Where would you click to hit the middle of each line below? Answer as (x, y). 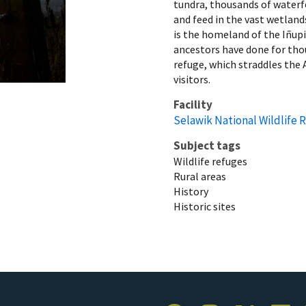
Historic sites (205, 206)
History (191, 191)
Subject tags (207, 145)
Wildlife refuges (210, 161)
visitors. (192, 79)
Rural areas (200, 176)
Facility (193, 104)
